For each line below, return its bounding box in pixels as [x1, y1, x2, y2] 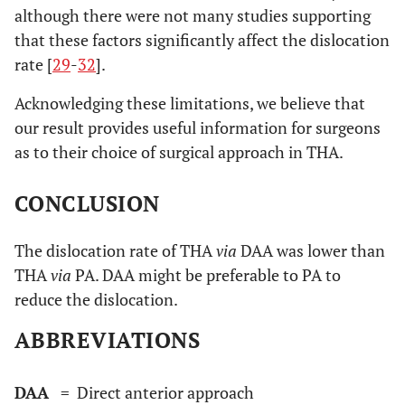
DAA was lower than [240, 239, 385, 261]
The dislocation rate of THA [14, 239, 216, 261]
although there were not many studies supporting [14, 4, 371, 26]
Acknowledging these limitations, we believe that [14, 91, 365, 114]
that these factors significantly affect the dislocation [14, 28, 390, 51]
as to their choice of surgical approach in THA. [14, 140, 344, 163]
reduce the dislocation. [14, 287, 178, 310]
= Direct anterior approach [57, 381, 254, 403]
